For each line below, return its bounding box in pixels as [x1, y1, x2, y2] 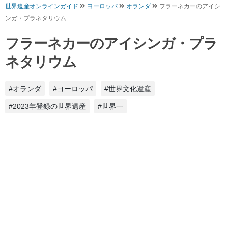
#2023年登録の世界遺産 [9, 102, 86, 110]
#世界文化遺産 [104, 84, 151, 93]
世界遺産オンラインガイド [5, 2, 78, 10]
